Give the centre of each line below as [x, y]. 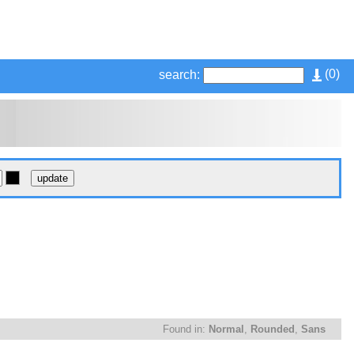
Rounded [273, 330]
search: [179, 75]
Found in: [186, 330]
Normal [226, 330]
